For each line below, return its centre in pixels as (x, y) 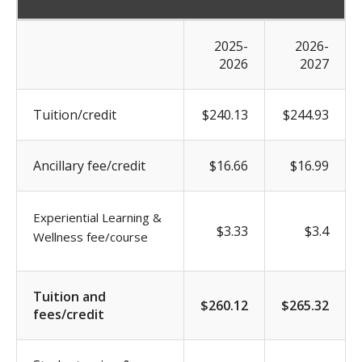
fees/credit (69, 314)
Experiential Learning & (97, 217)
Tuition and (69, 296)
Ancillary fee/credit (89, 165)
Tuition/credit (75, 114)
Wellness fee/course (90, 236)
